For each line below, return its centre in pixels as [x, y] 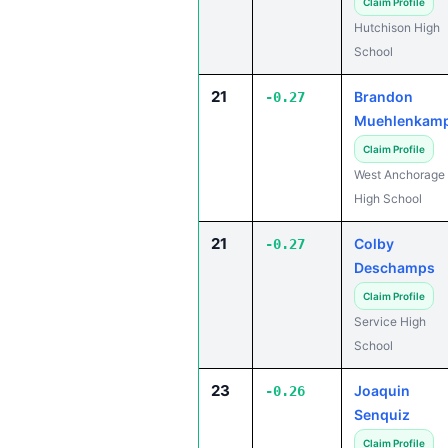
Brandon [383, 96]
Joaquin [382, 390]
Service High [390, 321]
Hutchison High [397, 27]
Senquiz [382, 414]
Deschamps [394, 267]
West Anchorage [399, 174]
